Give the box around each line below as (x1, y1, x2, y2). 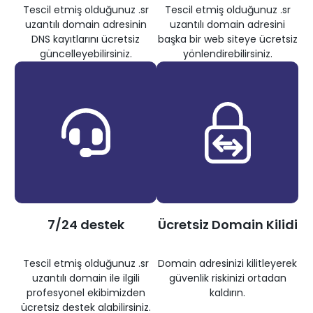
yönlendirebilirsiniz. (182, 47, 272, 61)
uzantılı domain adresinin (24, 17, 147, 32)
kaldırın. (210, 286, 245, 300)
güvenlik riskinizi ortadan (168, 271, 286, 286)
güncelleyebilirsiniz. (39, 47, 132, 61)
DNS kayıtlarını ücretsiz (31, 32, 140, 47)
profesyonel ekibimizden (26, 286, 145, 300)
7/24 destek (47, 216, 124, 234)
